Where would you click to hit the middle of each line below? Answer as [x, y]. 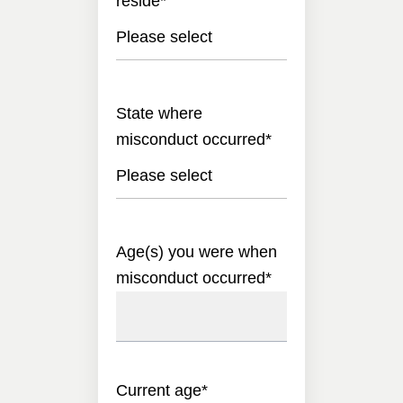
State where [159, 113]
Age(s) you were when [197, 251]
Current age [159, 390]
